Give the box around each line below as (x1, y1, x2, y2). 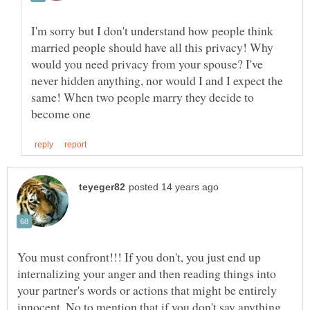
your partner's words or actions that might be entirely (17, 281, 277, 298)
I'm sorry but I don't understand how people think (31, 22, 273, 39)
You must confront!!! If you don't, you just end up (17, 248, 261, 265)
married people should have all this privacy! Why (31, 39, 273, 56)
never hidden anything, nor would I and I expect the (31, 72, 283, 89)
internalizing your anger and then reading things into (17, 264, 276, 282)
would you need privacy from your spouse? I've (31, 55, 263, 73)
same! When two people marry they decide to (31, 89, 254, 106)
